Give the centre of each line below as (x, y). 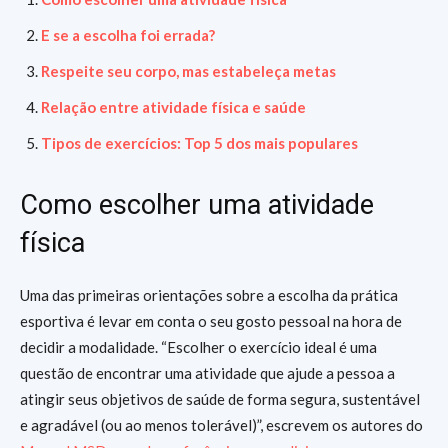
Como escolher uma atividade (197, 205)
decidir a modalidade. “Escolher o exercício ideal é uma (198, 347)
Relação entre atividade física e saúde (173, 107)
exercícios (141, 143)
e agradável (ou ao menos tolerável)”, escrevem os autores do (221, 425)
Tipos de (73, 143)
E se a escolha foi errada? (128, 35)
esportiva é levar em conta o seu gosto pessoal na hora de (211, 321)
